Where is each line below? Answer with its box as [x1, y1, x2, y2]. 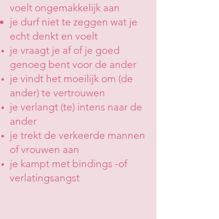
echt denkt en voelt [10, 30, 98, 42]
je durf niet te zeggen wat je [10, 16, 137, 28]
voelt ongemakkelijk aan [10, 1, 120, 14]
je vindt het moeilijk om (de [10, 72, 133, 85]
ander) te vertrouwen [10, 87, 105, 99]
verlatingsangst [10, 172, 80, 184]
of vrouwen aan [10, 143, 79, 155]
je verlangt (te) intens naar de [10, 101, 142, 113]
